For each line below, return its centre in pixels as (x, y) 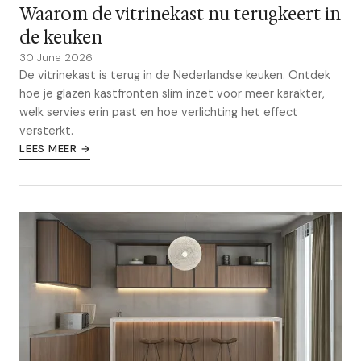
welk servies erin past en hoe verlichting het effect (159, 112)
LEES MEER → (55, 149)
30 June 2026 (56, 58)
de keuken (61, 37)
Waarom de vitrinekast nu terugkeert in (180, 14)
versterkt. (46, 131)
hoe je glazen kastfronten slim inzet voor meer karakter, (172, 93)
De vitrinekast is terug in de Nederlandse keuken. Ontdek (175, 75)
